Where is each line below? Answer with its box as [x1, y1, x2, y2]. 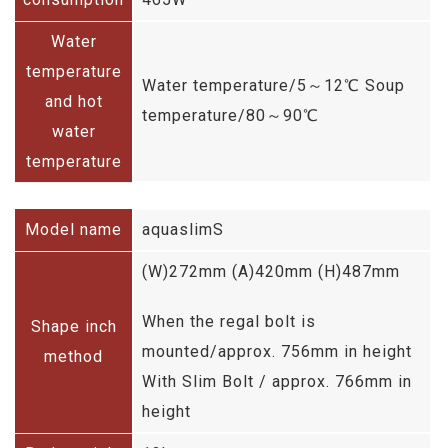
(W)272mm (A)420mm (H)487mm [142, 261, 400, 281]
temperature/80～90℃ [142, 105, 319, 125]
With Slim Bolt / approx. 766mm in [142, 371, 412, 391]
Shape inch [30, 316, 117, 336]
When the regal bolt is [142, 311, 316, 331]
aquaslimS [142, 219, 224, 239]
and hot [44, 91, 103, 111]
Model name [25, 219, 122, 239]
